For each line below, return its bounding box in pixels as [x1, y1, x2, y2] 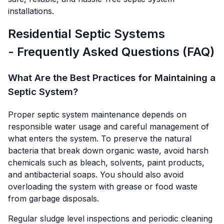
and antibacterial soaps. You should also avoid [8, 169, 183, 179]
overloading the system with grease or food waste [8, 181, 197, 191]
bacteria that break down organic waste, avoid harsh [8, 145, 208, 155]
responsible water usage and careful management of [8, 121, 209, 131]
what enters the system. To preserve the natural [8, 133, 191, 143]
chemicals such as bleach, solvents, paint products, [8, 157, 204, 167]
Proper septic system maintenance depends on [8, 109, 186, 119]
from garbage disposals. [8, 193, 99, 203]
